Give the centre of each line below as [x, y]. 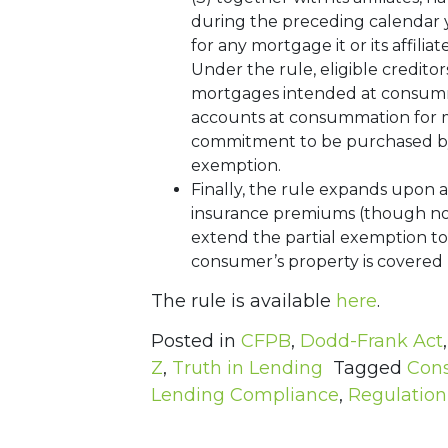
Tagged [369, 368]
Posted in [195, 341]
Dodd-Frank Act [371, 341]
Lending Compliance [244, 395]
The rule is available [243, 301]
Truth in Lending [247, 368]
